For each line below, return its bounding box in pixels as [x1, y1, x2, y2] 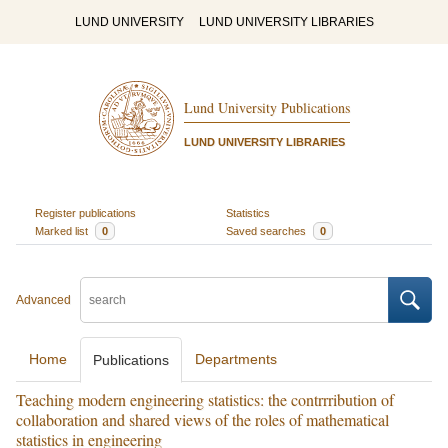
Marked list [34, 224, 91, 237]
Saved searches [226, 224, 309, 237]
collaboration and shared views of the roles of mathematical [16, 409, 389, 430]
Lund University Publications [183, 98, 350, 118]
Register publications [34, 206, 136, 219]
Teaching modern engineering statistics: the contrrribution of [16, 389, 394, 410]
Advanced [16, 293, 71, 307]
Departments [195, 351, 277, 367]
